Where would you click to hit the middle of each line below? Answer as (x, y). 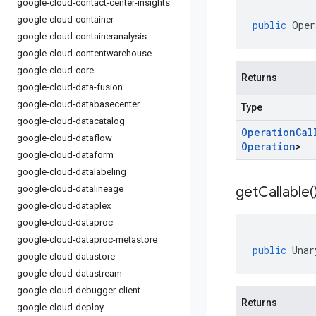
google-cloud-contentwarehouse (84, 53)
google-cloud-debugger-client (79, 290)
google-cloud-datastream (69, 273)
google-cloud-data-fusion (70, 87)
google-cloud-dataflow (65, 138)
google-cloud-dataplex (64, 206)
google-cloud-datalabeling (72, 172)
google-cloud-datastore (66, 256)
